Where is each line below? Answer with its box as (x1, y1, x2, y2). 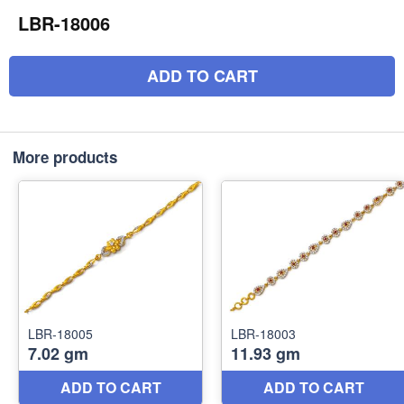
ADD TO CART (146, 64, 258, 87)
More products (13, 146, 117, 168)
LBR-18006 (18, 10, 110, 36)
